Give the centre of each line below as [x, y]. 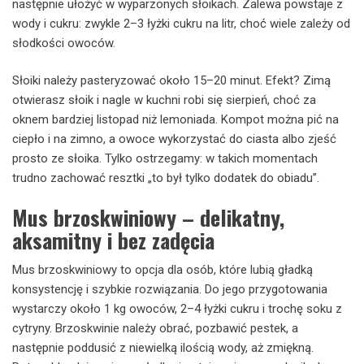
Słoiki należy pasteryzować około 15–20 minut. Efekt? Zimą [171, 80]
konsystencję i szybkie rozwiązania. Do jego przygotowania [170, 289]
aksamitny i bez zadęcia [113, 240]
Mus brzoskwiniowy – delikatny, [148, 217]
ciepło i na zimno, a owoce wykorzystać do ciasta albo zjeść [174, 139]
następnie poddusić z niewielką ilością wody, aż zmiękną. [163, 347]
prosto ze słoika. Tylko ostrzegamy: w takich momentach [165, 158]
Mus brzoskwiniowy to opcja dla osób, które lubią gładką [162, 269]
